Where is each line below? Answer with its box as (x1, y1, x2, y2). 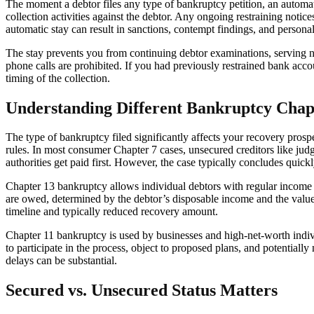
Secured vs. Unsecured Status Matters (6, 281, 278, 300)
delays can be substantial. (6, 254, 117, 267)
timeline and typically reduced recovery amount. (6, 205, 218, 218)
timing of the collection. (6, 71, 110, 84)
